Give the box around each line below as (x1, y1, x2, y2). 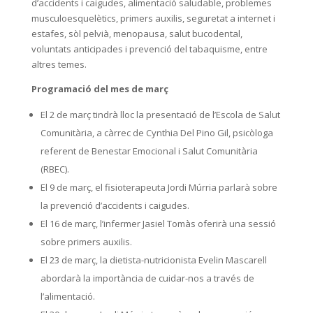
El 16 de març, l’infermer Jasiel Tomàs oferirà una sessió (40, 217, 276, 230)
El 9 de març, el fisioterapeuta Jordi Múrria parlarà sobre (40, 180, 277, 194)
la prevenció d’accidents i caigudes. (40, 198, 189, 212)
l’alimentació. (40, 289, 95, 303)
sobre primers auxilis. (40, 235, 132, 248)
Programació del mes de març (31, 82, 168, 95)
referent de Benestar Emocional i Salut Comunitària (40, 144, 258, 157)
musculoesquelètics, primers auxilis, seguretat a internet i (31, 11, 275, 24)
